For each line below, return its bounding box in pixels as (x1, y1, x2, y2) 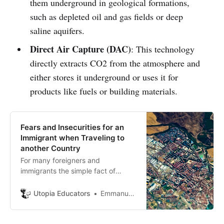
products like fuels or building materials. (29, 85, 177, 97)
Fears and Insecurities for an (20, 122, 124, 132)
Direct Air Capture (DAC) (29, 42, 131, 56)
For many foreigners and (20, 156, 100, 165)
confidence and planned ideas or (20, 208, 128, 217)
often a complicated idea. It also (20, 187, 125, 196)
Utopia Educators (33, 189, 90, 198)
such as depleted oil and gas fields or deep (29, 10, 183, 23)
